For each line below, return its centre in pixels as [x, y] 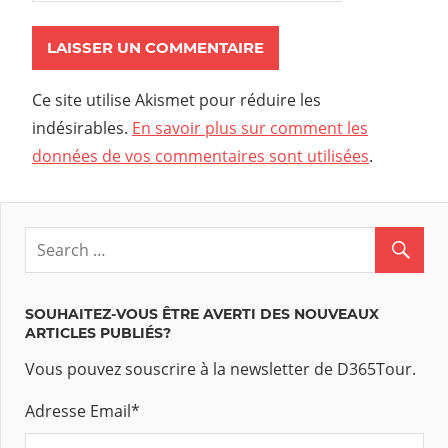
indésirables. [82, 127]
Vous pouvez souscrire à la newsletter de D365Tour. [220, 368]
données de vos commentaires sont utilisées [200, 155]
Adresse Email [78, 410]
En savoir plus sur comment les [250, 127]
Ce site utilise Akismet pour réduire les [176, 99]
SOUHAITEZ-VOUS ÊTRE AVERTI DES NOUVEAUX [202, 313]
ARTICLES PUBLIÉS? [98, 332]
